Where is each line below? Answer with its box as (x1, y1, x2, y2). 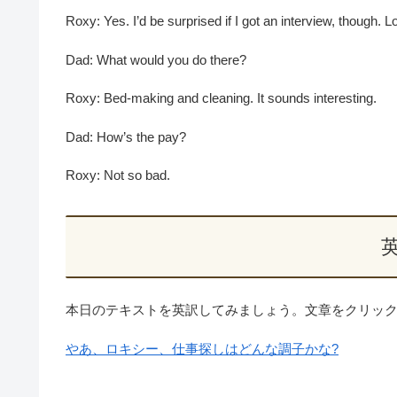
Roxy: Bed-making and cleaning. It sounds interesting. (66, 90, 377, 106)
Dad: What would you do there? (66, 51, 246, 67)
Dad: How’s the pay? (66, 128, 186, 144)
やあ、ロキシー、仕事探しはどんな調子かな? (66, 340, 339, 356)
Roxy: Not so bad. (66, 167, 170, 183)
